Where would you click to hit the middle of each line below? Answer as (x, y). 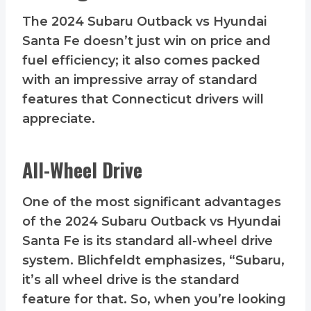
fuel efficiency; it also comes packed (141, 61)
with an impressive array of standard (140, 80)
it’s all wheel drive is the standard (131, 280)
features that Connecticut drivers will (143, 100)
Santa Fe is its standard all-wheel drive (148, 241)
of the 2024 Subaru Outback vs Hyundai (151, 222)
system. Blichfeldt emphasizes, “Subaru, (153, 261)
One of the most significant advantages (152, 202)
